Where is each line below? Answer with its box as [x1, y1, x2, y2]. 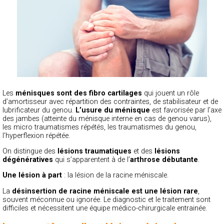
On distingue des [2, 147, 57, 155]
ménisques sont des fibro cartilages [15, 88, 142, 97]
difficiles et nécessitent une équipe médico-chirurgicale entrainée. [2, 203, 207, 212]
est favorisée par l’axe [150, 105, 221, 114]
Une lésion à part [2, 171, 62, 180]
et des [131, 147, 154, 155]
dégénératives [2, 155, 53, 164]
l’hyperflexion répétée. [2, 131, 70, 140]
